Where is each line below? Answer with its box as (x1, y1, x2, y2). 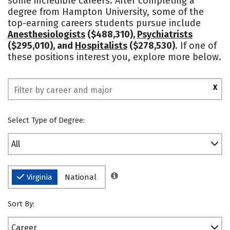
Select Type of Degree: (8, 116, 85, 125)
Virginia (27, 172, 52, 182)
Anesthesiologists (8, 29, 85, 40)
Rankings (135, 8, 171, 18)
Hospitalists (75, 40, 127, 51)
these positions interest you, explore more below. (8, 51, 221, 63)
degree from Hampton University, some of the (8, 6, 204, 17)
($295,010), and (8, 40, 75, 51)
